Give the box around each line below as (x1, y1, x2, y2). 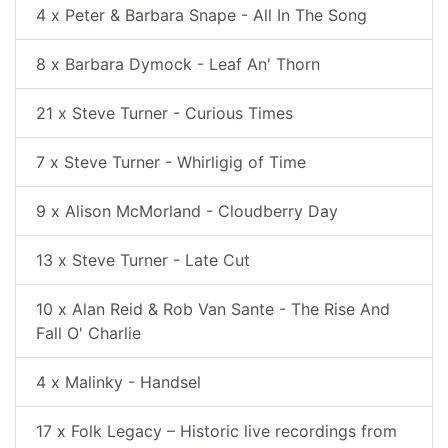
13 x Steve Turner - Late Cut (36, 250, 250, 270)
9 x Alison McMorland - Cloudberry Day (36, 201, 338, 221)
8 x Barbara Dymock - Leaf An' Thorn (36, 54, 320, 74)
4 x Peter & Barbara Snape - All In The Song (36, 5, 367, 25)
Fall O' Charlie (36, 323, 141, 343)
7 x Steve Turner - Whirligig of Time (36, 152, 306, 172)
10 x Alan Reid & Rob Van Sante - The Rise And (36, 299, 390, 319)
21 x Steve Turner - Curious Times (36, 103, 293, 123)
